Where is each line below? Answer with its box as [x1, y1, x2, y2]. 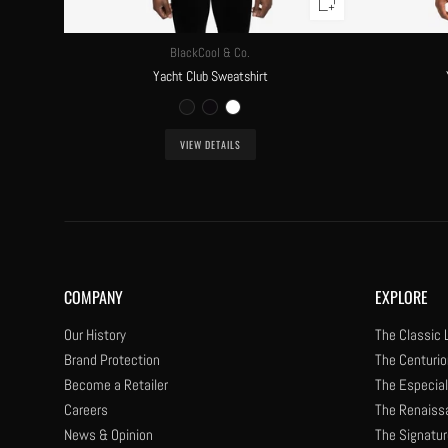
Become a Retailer [63, 374, 168, 394]
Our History [63, 324, 126, 344]
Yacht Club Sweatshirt [152, 66, 268, 85]
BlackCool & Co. [170, 44, 251, 61]
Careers [63, 399, 108, 419]
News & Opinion [63, 424, 153, 444]
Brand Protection [63, 349, 160, 369]
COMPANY [63, 284, 123, 309]
